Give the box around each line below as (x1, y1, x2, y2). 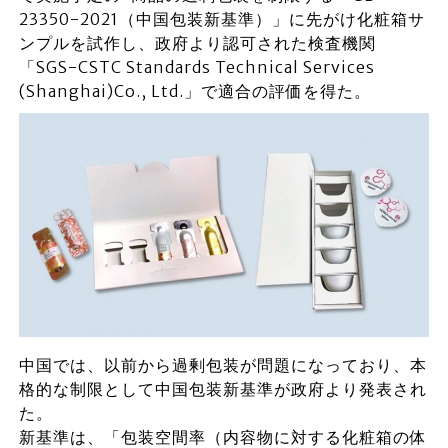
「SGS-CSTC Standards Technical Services (18, 57, 375, 77)
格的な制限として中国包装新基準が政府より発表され (18, 378, 427, 399)
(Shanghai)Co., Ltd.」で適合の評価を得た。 (18, 81, 371, 101)
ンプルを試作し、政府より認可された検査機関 (18, 33, 376, 53)
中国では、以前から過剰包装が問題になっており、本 (18, 354, 427, 375)
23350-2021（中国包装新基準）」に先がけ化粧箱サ (18, 9, 425, 29)
